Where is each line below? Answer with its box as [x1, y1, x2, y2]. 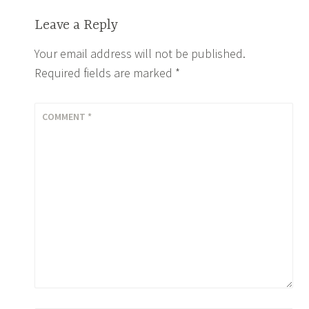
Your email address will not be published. [34, 46, 246, 62]
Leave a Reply [34, 17, 118, 34]
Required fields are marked [34, 65, 175, 81]
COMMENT [42, 110, 88, 123]
